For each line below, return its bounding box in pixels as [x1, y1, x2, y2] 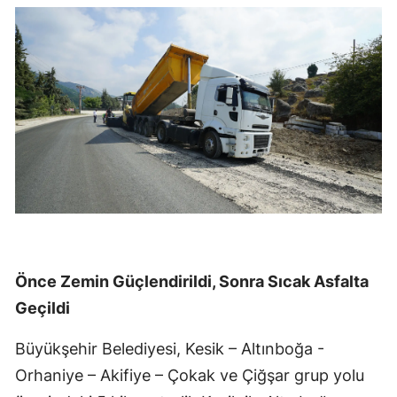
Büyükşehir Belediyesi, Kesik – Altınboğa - [15, 339, 324, 359]
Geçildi [15, 299, 70, 318]
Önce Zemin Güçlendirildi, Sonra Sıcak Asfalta [15, 272, 369, 292]
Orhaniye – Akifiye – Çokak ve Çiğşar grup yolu [15, 366, 364, 385]
